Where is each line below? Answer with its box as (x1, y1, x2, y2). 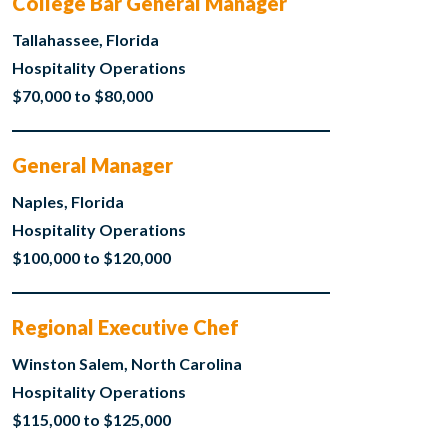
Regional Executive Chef (11, 315, 239, 340)
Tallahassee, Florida (11, 30, 159, 50)
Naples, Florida (11, 192, 124, 212)
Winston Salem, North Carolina (11, 354, 242, 374)
